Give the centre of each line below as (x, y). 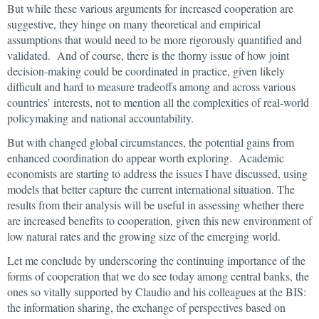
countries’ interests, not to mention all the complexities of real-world (158, 102)
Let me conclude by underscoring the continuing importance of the (156, 260)
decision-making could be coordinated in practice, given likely (146, 71)
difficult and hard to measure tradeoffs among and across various (151, 87)
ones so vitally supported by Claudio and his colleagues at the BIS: (157, 292)
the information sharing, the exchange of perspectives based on (146, 307)
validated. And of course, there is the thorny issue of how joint (148, 55)
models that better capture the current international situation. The (151, 189)
